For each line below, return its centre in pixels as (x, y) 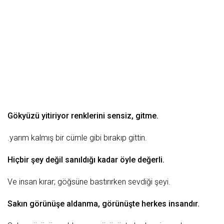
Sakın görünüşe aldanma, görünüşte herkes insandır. (103, 204)
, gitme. (145, 116)
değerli (150, 160)
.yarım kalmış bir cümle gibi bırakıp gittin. (77, 138)
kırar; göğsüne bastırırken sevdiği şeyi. (104, 182)
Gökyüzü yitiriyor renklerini (57, 116)
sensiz (119, 116)
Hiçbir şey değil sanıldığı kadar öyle (72, 160)
